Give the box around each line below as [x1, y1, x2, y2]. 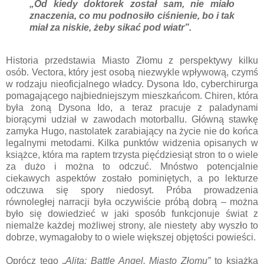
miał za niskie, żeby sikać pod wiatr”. [29, 22, 192, 33]
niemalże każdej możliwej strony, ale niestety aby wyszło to [6, 220, 258, 231]
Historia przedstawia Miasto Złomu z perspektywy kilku [6, 55, 258, 66]
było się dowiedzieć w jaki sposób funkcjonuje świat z [6, 209, 258, 219]
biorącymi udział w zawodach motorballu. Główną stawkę [6, 114, 258, 125]
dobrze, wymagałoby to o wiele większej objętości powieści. [6, 232, 258, 243]
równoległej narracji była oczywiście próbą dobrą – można [6, 197, 258, 207]
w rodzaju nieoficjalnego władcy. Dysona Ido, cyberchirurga [6, 79, 258, 90]
